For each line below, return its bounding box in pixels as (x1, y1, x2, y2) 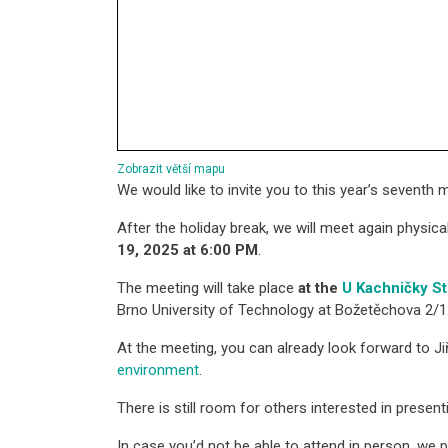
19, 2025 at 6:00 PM (117, 240, 258, 259)
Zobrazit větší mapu (117, 161, 225, 176)
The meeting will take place (117, 278, 298, 297)
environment (117, 360, 199, 379)
